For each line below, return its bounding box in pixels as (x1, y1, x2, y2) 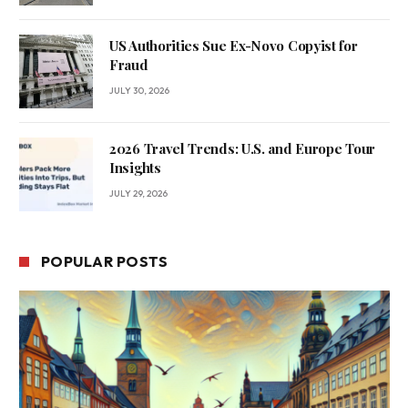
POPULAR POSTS (41, 252, 168, 271)
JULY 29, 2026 (109, 188, 168, 200)
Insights (109, 158, 161, 178)
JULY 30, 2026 (109, 85, 169, 97)
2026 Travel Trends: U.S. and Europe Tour (109, 139, 375, 158)
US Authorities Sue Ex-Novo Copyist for (109, 36, 358, 56)
